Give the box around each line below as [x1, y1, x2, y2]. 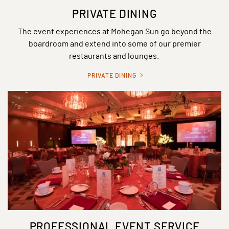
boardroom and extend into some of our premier [28, 38, 201, 48]
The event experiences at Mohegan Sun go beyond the [17, 26, 212, 36]
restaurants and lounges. [68, 50, 161, 60]
